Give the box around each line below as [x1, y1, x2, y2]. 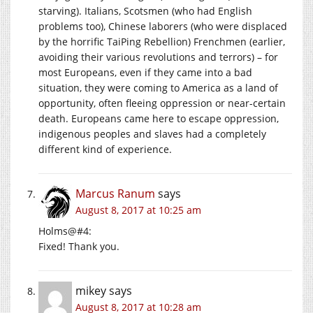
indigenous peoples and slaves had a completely [38, 127, 266, 141]
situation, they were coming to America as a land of [38, 81, 278, 95]
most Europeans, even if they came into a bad [38, 66, 252, 80]
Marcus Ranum [75, 186, 155, 202]
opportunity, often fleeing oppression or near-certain [38, 96, 286, 110]
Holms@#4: [38, 224, 92, 238]
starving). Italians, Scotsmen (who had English [38, 4, 252, 18]
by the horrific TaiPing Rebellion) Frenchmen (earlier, [38, 35, 285, 49]
